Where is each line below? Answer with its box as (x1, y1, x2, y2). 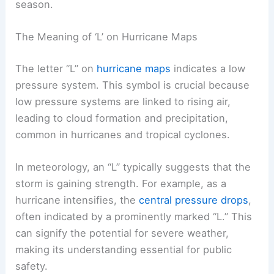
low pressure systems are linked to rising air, (15, 95, 231, 108)
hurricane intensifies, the (15, 194, 139, 207)
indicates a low (171, 62, 246, 75)
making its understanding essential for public (15, 243, 232, 256)
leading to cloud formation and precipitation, (15, 111, 229, 124)
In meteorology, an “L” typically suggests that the (15, 161, 251, 174)
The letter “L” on (15, 62, 97, 75)
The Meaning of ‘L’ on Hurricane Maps (15, 31, 198, 43)
